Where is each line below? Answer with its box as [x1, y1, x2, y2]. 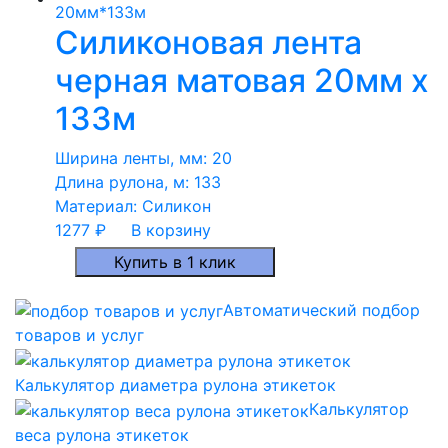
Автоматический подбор [223, 299, 420, 320]
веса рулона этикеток [15, 424, 189, 445]
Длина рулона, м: [55, 171, 194, 192]
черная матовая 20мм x [55, 60, 429, 100]
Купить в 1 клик [114, 251, 236, 272]
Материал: [55, 195, 142, 216]
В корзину [131, 219, 211, 240]
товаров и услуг [15, 325, 144, 346]
